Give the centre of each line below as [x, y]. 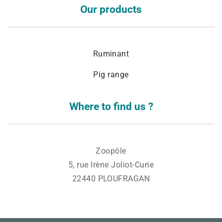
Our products [111, 9]
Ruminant [111, 54]
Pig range [111, 74]
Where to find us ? [111, 106]
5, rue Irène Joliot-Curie [111, 165]
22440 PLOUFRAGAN [111, 178]
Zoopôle [111, 151]
